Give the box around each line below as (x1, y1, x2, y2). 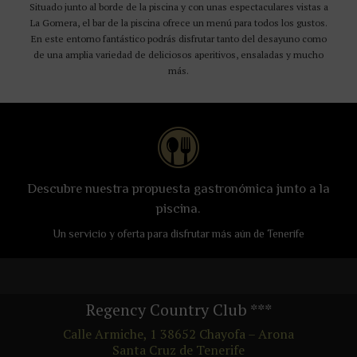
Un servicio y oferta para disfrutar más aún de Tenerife (53, 227, 304, 240)
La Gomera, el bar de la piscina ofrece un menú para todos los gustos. (29, 16, 328, 29)
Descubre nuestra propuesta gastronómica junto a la (27, 180, 330, 196)
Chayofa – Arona (199, 324, 294, 343)
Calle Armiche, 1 (63, 324, 157, 343)
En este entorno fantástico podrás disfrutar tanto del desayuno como (30, 32, 327, 45)
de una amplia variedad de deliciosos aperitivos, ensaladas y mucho (33, 48, 324, 61)
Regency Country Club (85, 298, 247, 320)
